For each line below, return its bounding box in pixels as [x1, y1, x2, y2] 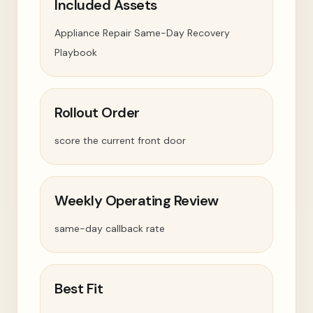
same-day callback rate [54, 222, 165, 235]
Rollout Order [54, 103, 140, 122]
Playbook [54, 46, 97, 59]
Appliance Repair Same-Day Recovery [54, 27, 230, 39]
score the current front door [54, 134, 186, 147]
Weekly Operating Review [54, 191, 219, 210]
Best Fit [54, 279, 103, 298]
